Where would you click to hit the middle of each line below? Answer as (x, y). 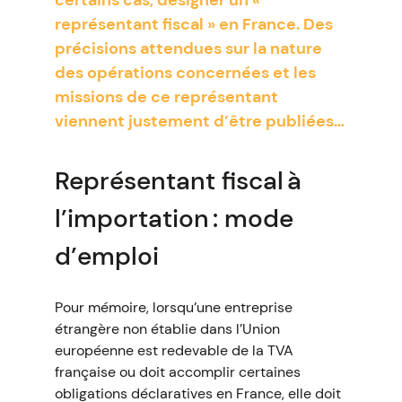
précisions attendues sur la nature (188, 48)
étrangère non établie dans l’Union (167, 329)
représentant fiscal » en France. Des (193, 24)
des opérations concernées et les (185, 73)
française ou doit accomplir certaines (177, 372)
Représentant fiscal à (178, 181)
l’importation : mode (174, 218)
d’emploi (106, 256)
